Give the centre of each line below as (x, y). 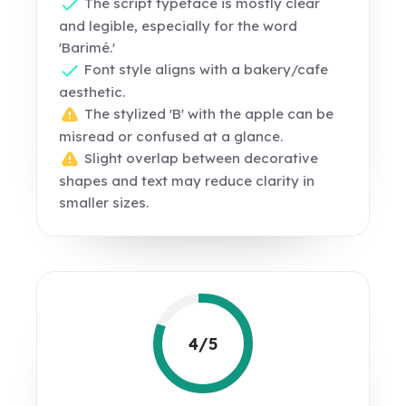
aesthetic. (92, 92)
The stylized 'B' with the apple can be (208, 114)
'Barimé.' (87, 48)
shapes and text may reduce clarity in (187, 181)
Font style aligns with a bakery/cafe (205, 70)
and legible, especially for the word (179, 26)
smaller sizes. (104, 203)
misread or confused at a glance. (171, 137)
